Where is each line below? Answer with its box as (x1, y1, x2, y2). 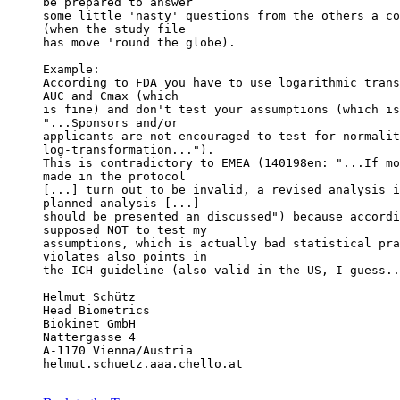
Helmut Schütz (43, 290, 136, 304)
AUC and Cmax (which (43, 89, 179, 104)
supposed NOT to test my (43, 223, 207, 237)
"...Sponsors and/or (43, 116, 179, 130)
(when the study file (43, 22, 186, 37)
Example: (43, 62, 100, 77)
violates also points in (43, 250, 207, 264)
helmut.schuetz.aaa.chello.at (43, 357, 243, 371)
